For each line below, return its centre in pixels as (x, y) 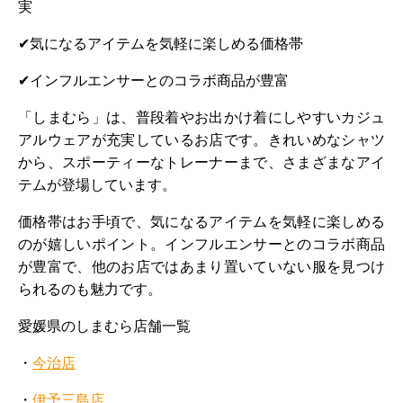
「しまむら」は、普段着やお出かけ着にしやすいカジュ (201, 117)
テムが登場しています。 (97, 184)
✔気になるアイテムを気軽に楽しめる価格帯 (161, 43)
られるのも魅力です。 (90, 289)
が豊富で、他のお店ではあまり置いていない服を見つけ (201, 266)
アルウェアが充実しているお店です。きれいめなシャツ (201, 139)
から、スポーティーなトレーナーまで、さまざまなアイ (201, 162)
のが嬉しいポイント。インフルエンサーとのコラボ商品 (201, 244)
